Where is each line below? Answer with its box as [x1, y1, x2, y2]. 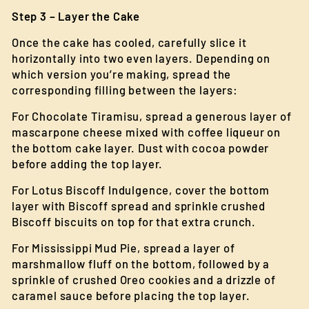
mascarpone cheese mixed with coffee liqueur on [12, 125, 281, 139]
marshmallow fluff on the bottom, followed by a [12, 257, 270, 270]
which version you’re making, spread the [12, 67, 232, 81]
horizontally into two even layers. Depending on [12, 51, 270, 65]
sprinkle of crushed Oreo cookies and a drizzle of [12, 272, 276, 286]
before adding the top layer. [12, 157, 163, 170]
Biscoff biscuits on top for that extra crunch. [12, 215, 257, 228]
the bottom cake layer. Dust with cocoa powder [12, 141, 270, 154]
